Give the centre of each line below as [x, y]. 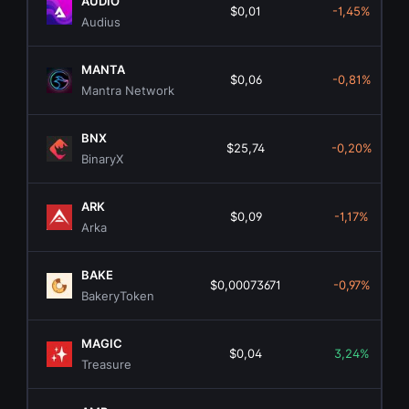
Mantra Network [128, 91]
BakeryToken [118, 296]
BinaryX [103, 159]
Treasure [107, 365]
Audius [101, 22]
